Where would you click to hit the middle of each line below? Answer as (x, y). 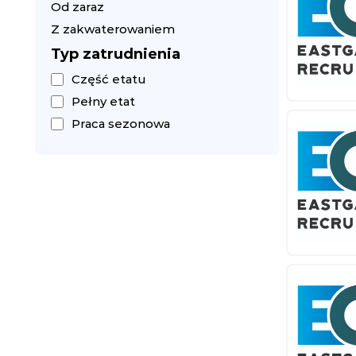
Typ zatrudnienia (116, 54)
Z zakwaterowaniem (113, 29)
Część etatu (109, 79)
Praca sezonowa (121, 124)
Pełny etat (103, 101)
